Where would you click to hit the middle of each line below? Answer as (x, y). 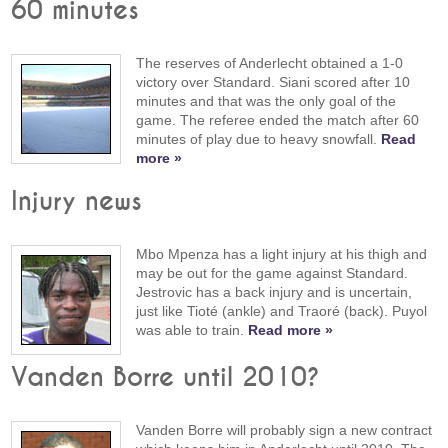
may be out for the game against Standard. (272, 273)
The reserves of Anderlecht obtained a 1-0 (270, 62)
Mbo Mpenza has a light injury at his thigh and (282, 254)
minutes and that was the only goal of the (266, 100)
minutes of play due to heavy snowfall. (259, 138)
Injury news (77, 202)
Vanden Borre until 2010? (166, 378)
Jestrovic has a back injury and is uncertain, (274, 292)
